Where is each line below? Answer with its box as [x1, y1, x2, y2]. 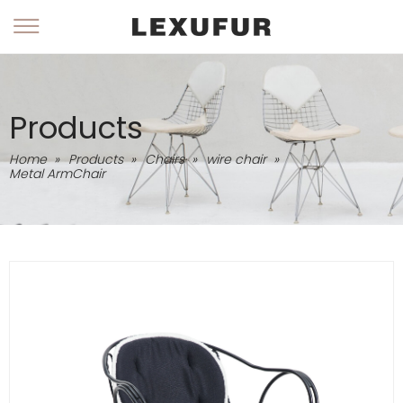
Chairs [145, 150, 184, 168]
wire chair [206, 150, 266, 168]
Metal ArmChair [9, 165, 105, 183]
